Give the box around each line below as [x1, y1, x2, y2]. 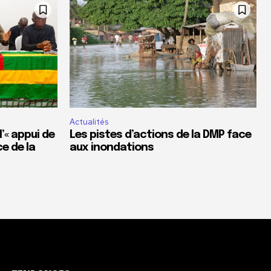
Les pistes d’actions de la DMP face [70, 129, 251, 140]
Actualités [70, 116, 108, 127]
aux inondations [70, 142, 154, 153]
